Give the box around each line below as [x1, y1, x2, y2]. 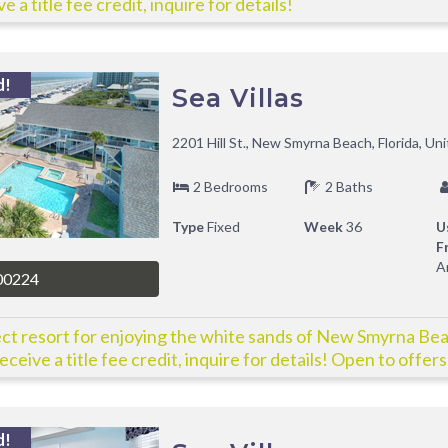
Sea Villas [171, 83, 304, 113]
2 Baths [321, 178, 373, 195]
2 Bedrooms [189, 178, 268, 195]
